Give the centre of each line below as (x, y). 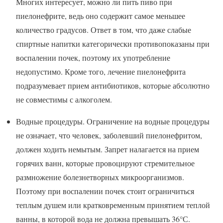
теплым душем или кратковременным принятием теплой (113, 205)
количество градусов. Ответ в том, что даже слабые (104, 30)
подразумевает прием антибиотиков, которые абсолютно (113, 86)
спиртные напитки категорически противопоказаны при (113, 44)
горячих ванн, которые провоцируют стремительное (105, 163)
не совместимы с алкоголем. (64, 100)
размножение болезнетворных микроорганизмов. (100, 177)
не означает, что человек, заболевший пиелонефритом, (109, 135)
